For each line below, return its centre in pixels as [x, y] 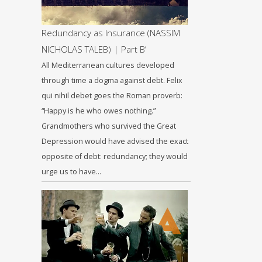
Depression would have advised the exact [115, 141]
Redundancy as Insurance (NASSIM [111, 33]
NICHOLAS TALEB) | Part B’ [94, 49]
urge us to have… [71, 172]
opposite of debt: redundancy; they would [115, 156]
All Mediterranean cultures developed [108, 65]
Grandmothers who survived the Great [109, 126]
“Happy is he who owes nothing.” [99, 111]
